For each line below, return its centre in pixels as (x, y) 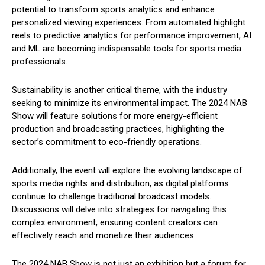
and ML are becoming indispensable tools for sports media (127, 49)
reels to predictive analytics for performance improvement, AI (132, 36)
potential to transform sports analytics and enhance (113, 10)
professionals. (40, 62)
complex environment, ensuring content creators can (115, 223)
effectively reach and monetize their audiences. (104, 236)
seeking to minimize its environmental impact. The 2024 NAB (130, 103)
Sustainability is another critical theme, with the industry (119, 90)
